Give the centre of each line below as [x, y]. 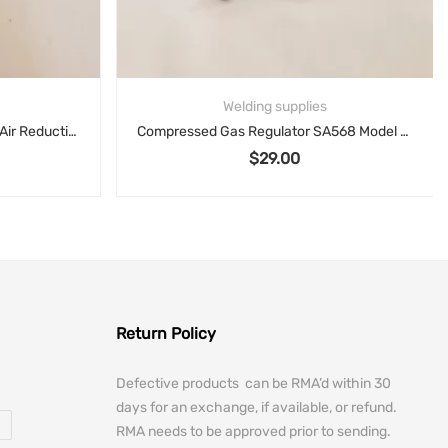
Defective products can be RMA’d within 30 [253, 384]
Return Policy [166, 334]
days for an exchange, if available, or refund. [256, 408]
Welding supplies [274, 107]
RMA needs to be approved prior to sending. [253, 432]
